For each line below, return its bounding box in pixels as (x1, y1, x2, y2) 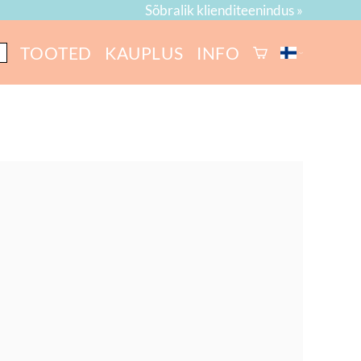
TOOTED (20, 42, 93, 63)
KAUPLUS (105, 42, 184, 63)
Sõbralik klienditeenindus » (145, 2, 303, 19)
